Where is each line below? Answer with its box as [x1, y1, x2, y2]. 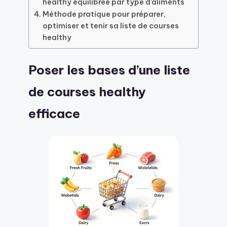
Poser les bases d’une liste [28, 62, 190, 79]
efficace [28, 105, 80, 122]
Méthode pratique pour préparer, [42, 9, 166, 19]
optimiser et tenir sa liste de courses [42, 21, 179, 31]
